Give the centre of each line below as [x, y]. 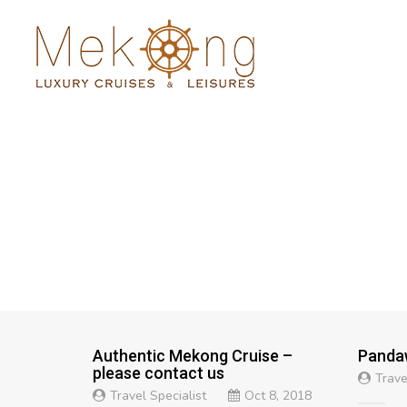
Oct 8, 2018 [278, 396]
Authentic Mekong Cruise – [193, 356]
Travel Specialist [158, 396]
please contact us [159, 373]
